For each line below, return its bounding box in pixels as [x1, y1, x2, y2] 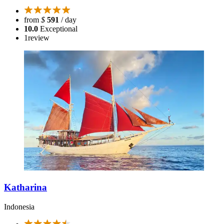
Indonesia [4, 202, 34, 211]
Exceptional [40, 24, 77, 33]
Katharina [4, 181, 47, 192]
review [28, 33, 49, 42]
